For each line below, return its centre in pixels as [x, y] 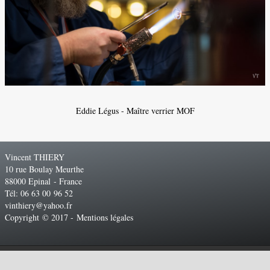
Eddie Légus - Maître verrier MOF [135, 111]
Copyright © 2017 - [41, 218]
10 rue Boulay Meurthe [44, 169]
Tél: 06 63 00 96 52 [40, 193]
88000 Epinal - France [45, 181]
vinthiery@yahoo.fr [39, 206]
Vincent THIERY [36, 157]
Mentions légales [108, 218]
